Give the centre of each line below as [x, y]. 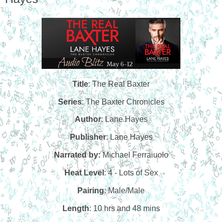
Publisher [88, 137]
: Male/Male [124, 190]
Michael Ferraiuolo [134, 155]
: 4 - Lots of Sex [131, 172]
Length [76, 208]
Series [70, 102]
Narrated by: [77, 155]
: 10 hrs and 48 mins [124, 208]
